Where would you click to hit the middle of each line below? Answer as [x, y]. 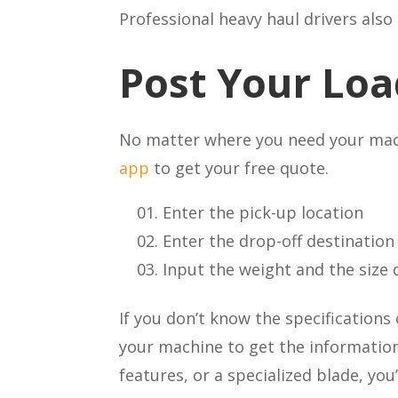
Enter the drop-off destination [279, 241]
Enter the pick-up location [263, 213]
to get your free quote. [242, 168]
